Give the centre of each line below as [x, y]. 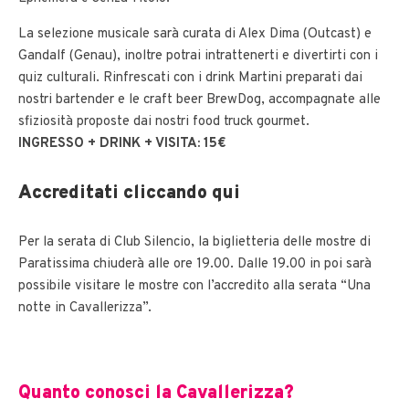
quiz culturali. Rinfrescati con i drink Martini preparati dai [190, 79]
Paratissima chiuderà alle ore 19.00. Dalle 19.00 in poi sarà [195, 265]
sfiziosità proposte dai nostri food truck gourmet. [164, 122]
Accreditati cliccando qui [129, 194]
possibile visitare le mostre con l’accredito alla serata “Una [194, 287]
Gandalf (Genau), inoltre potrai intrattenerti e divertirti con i [198, 57]
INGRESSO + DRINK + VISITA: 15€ [124, 144]
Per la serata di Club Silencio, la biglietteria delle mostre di [194, 243]
